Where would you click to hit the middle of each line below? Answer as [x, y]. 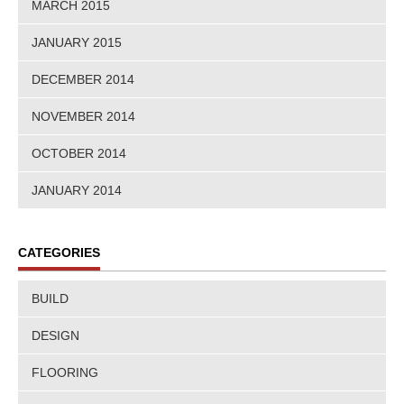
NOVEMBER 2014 [83, 117]
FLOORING [65, 373]
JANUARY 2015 [77, 43]
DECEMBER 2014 [83, 80]
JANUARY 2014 [77, 191]
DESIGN [55, 336]
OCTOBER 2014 [79, 154]
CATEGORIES [59, 253]
